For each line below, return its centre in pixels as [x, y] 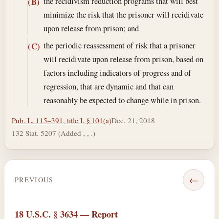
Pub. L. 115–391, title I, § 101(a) [62, 120]
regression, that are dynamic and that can [108, 87]
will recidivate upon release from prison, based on [123, 59]
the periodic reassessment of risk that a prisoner [119, 45]
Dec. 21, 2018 [133, 120]
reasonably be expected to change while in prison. [122, 100]
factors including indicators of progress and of [117, 73]
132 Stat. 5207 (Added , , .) [54, 133]
